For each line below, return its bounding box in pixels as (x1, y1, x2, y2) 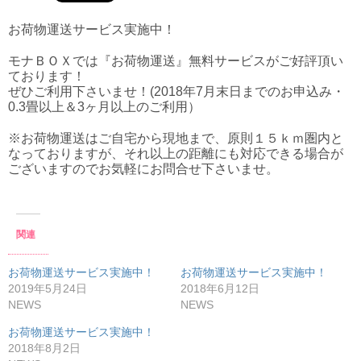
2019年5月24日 (8, 282, 87, 296)
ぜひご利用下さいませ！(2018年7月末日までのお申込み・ (8, 85, 345, 99)
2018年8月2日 (8, 342, 81, 355)
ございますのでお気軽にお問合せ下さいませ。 (8, 162, 279, 176)
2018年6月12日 (180, 282, 259, 296)
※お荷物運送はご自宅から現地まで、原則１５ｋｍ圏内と (8, 131, 343, 146)
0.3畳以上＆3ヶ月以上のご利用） (8, 100, 201, 114)
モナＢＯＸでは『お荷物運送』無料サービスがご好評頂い (8, 54, 343, 68)
